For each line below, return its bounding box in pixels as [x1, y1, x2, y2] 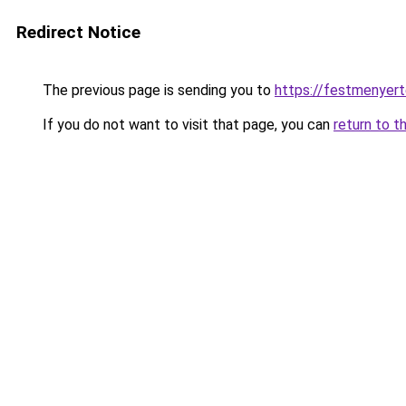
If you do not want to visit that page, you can [39, 116, 333, 133]
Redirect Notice [16, 22, 140, 43]
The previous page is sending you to [39, 82, 275, 99]
